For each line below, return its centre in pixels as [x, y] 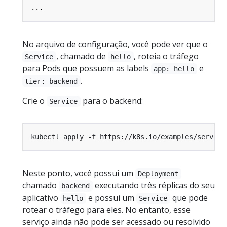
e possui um [111, 198]
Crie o [34, 101]
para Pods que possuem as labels [87, 69]
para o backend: [111, 101]
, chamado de [82, 56]
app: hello [174, 69]
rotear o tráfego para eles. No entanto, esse [106, 210]
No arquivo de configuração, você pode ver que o [115, 44]
